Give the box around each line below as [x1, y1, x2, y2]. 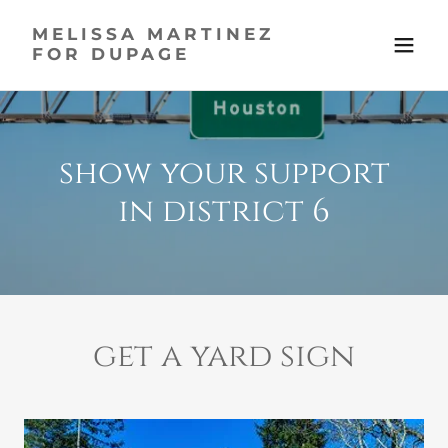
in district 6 [118, 190, 330, 233]
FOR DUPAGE [32, 44, 190, 64]
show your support [58, 152, 390, 195]
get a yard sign [93, 335, 355, 378]
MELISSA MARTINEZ [32, 24, 274, 44]
